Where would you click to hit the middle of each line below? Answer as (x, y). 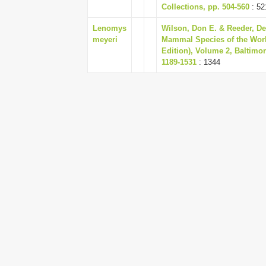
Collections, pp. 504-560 (205, 7)
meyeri (105, 39)
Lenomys (110, 28)
